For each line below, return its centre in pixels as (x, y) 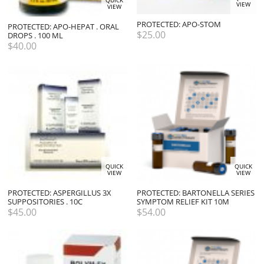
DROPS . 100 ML (35, 36)
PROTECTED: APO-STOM (179, 24)
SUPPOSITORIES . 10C (45, 201)
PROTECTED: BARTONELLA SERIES (196, 192)
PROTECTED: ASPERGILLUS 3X (60, 192)
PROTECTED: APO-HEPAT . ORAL (63, 27)
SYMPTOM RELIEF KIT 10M (183, 201)
